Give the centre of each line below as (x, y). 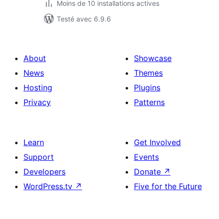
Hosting (38, 88)
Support (39, 157)
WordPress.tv (49, 186)
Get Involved (157, 142)
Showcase (153, 58)
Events (146, 157)
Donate (149, 172)
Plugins (147, 88)
